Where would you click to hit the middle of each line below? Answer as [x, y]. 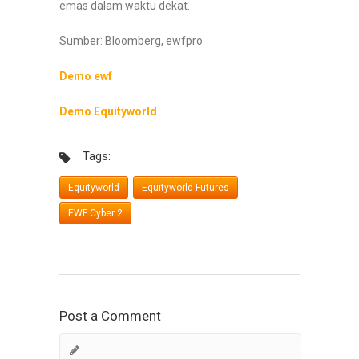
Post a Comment [110, 316]
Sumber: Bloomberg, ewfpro [131, 41]
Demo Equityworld [108, 112]
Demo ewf [86, 77]
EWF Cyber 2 [95, 214]
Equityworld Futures [186, 188]
